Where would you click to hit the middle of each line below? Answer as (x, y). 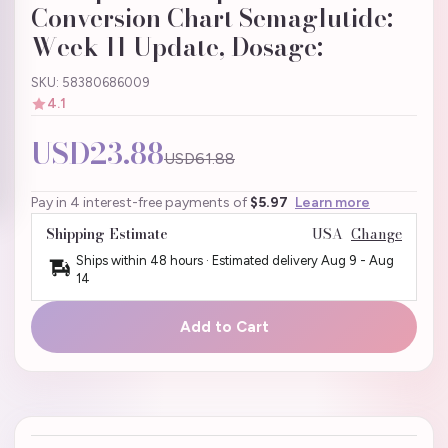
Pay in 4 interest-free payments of (140, 203)
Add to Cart (224, 327)
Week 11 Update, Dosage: (177, 47)
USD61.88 (199, 159)
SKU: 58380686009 (90, 83)
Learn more (332, 203)
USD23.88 (97, 154)
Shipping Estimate (107, 234)
